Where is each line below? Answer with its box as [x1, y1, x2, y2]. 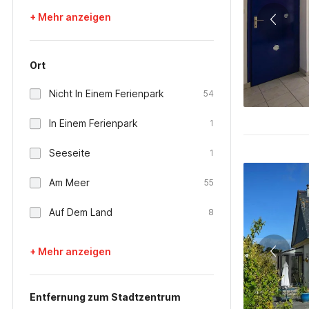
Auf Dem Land [49, 206, 112, 218]
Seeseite [49, 147, 90, 159]
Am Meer [49, 177, 90, 188]
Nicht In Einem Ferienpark [49, 88, 164, 99]
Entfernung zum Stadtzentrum [30, 291, 181, 303]
